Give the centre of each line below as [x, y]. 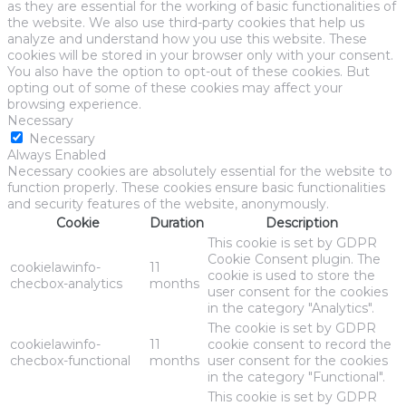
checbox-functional [70, 361]
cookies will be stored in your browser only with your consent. [200, 56]
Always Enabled [57, 155]
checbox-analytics [66, 284]
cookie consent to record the [300, 345]
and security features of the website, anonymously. [168, 204]
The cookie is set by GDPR [292, 329]
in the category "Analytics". [291, 309]
